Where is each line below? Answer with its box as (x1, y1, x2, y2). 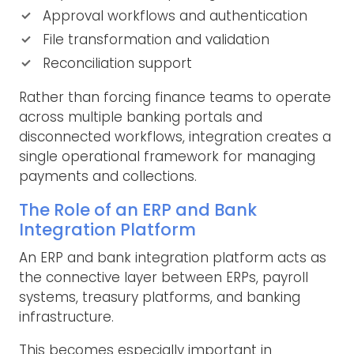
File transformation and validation (43, 30, 269, 50)
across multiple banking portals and (19, 107, 262, 127)
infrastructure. (19, 307, 114, 326)
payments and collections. (19, 167, 197, 186)
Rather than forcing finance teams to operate (19, 88, 331, 107)
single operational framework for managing (19, 147, 315, 167)
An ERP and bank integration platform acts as (19, 247, 326, 267)
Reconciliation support (43, 54, 192, 73)
